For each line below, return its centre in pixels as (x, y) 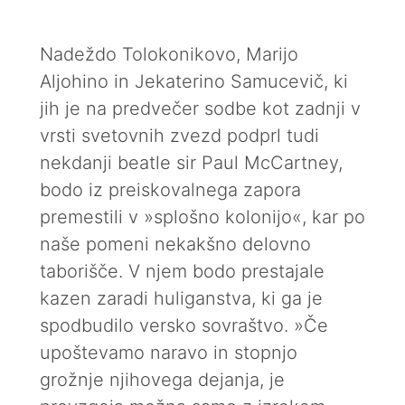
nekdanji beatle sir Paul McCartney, (191, 163)
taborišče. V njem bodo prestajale (182, 271)
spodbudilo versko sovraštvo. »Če (184, 325)
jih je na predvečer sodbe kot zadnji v (200, 108)
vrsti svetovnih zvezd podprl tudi (179, 136)
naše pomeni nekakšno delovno (175, 244)
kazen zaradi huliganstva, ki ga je (181, 298)
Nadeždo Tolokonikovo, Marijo (169, 54)
